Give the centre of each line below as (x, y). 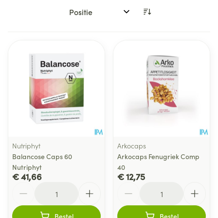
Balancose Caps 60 (42, 156)
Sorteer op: (84, 16)
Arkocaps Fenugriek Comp (158, 156)
